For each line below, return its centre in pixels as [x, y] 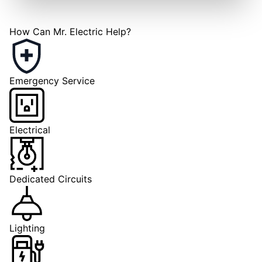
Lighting [27, 228]
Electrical [30, 130]
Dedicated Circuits [51, 179]
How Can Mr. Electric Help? [70, 31]
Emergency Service [52, 80]
